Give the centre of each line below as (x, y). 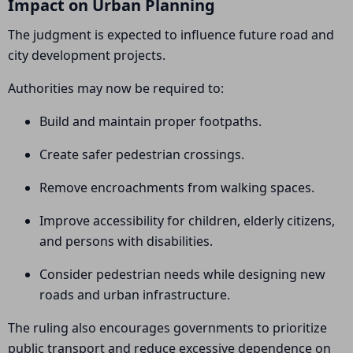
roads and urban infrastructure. (135, 295)
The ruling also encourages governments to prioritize (167, 328)
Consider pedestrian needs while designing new (182, 274)
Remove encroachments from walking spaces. (177, 188)
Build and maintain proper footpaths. (150, 121)
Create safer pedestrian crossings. (142, 154)
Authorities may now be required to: (116, 88)
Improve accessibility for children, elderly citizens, (187, 221)
